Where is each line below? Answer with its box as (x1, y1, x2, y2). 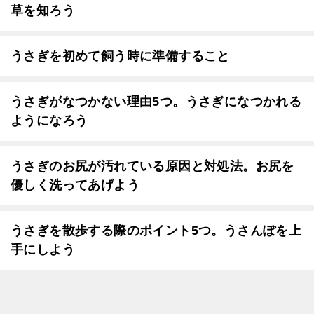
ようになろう (11, 114, 88, 128)
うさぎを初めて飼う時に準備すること (11, 49, 230, 63)
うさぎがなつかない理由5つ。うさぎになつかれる (11, 95, 302, 109)
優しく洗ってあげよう (11, 178, 139, 192)
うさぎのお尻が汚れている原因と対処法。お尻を (11, 159, 294, 173)
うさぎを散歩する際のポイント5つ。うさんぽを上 (11, 224, 302, 238)
